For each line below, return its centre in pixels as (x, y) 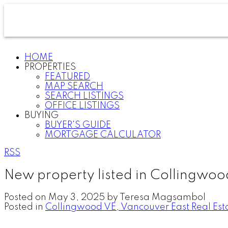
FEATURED (67, 77)
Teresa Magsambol (163, 197)
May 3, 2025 (77, 197)
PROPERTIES (50, 67)
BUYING (41, 116)
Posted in (24, 207)
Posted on (26, 197)
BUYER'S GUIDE (78, 125)
